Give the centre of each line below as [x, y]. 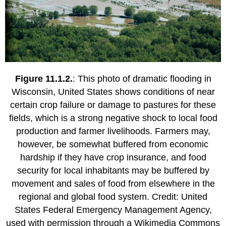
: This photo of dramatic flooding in [142, 79]
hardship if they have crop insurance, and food [113, 158]
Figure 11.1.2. [44, 79]
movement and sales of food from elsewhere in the [113, 184]
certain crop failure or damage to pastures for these [113, 105]
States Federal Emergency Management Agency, [113, 210]
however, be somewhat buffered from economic [113, 145]
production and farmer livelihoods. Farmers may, [113, 131]
